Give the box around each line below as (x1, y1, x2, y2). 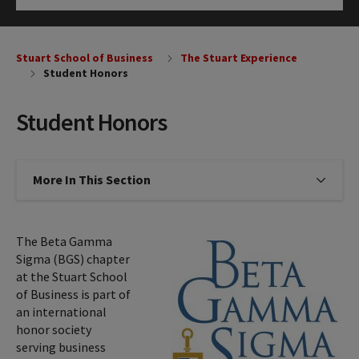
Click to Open (32, 14, 110, 31)
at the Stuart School (16, 268, 127, 284)
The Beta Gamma (16, 232, 112, 249)
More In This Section (33, 171, 151, 188)
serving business (16, 338, 106, 355)
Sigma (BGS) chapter (16, 250, 130, 267)
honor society (16, 321, 91, 337)
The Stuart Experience (179, 50, 297, 65)
